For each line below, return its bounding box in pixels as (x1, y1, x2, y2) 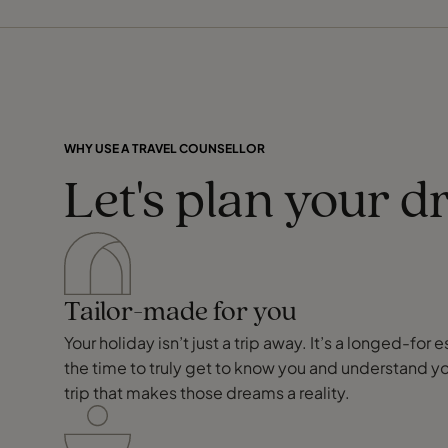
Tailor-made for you (64, 298, 297, 327)
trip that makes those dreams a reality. (64, 381, 350, 403)
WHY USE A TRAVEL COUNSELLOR (64, 140, 265, 156)
